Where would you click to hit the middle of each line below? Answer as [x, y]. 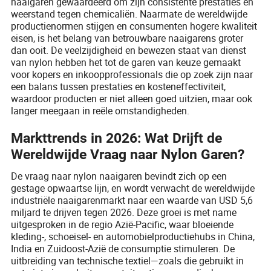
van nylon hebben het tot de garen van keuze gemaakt [126, 62]
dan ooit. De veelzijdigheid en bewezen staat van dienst [129, 50]
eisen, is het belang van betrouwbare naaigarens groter [127, 38]
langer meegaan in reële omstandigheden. [100, 110]
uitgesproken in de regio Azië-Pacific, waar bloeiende [122, 224]
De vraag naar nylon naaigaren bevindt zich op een [119, 176]
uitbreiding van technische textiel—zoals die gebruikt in [128, 260]
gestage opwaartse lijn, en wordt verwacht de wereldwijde [133, 188]
